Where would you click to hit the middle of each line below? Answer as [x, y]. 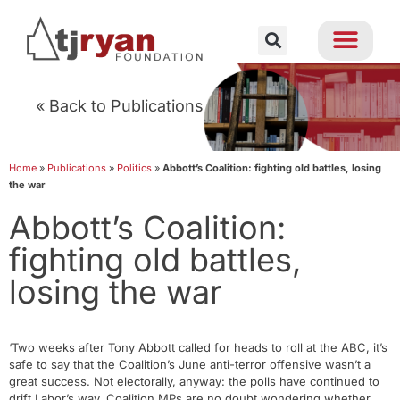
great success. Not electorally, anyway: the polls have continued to [194, 381]
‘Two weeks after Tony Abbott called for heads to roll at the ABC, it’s [198, 347]
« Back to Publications [120, 106]
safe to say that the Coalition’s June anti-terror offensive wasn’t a [190, 364]
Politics [134, 168]
